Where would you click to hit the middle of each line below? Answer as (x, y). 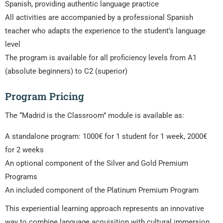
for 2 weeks (24, 150)
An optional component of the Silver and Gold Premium (97, 164)
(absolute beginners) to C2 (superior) (66, 71)
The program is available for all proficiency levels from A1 (101, 58)
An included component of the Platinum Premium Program (102, 190)
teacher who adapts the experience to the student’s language (105, 31)
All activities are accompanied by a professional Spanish (99, 18)
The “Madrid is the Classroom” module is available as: (95, 116)
